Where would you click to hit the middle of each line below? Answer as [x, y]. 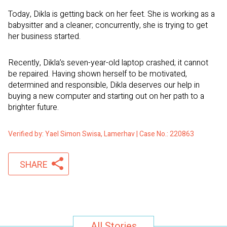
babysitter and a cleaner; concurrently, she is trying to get [108, 26]
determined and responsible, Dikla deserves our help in [104, 85]
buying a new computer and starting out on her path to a [106, 97]
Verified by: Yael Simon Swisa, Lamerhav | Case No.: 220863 [101, 134]
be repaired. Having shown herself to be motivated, [98, 74]
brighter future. [33, 108]
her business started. [44, 37]
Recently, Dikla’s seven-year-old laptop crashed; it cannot [108, 63]
